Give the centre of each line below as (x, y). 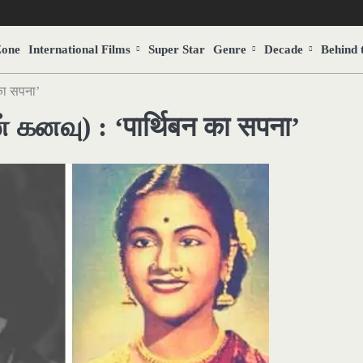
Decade (284, 49)
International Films (79, 49)
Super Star (177, 49)
